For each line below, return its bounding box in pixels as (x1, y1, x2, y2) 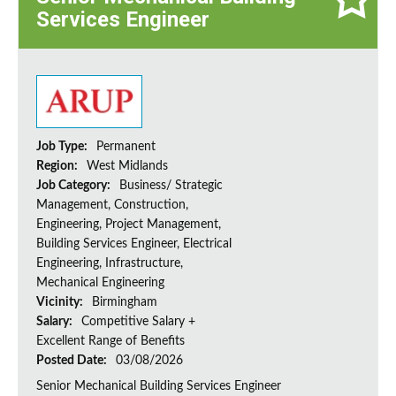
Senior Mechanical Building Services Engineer (36, 380, 281, 393)
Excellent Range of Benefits (36, 335, 185, 348)
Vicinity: (36, 296, 86, 309)
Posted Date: (36, 354, 110, 368)
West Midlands (87, 160, 168, 173)
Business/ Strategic (119, 179, 223, 193)
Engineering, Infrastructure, (36, 257, 183, 270)
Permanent (96, 141, 156, 154)
